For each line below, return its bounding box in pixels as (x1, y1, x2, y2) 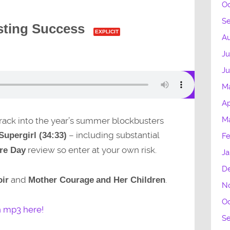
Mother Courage (28, 175, 94, 185)
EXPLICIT (94, 29, 119, 35)
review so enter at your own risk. (25, 144, 157, 155)
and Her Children (95, 175, 165, 185)
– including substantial (66, 129, 159, 140)
